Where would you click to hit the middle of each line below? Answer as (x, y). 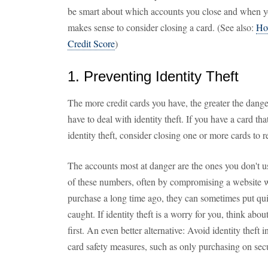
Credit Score (91, 43)
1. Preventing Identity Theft (153, 76)
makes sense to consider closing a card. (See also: (162, 27)
